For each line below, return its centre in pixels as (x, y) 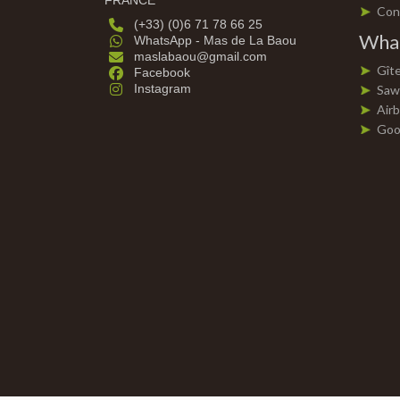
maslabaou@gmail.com (200, 56)
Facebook (162, 72)
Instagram (162, 88)
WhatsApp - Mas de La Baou (215, 40)
